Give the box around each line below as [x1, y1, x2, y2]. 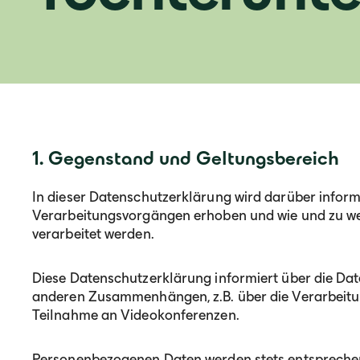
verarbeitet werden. [32, 226, 154, 242]
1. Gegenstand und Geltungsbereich [32, 147, 339, 169]
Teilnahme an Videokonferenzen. [32, 307, 239, 323]
